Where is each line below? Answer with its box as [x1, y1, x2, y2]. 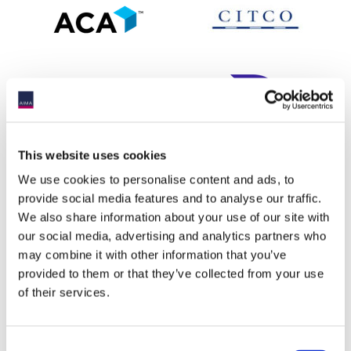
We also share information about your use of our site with [18, 210, 330, 224]
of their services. [18, 285, 110, 299]
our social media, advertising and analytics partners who [18, 229, 326, 243]
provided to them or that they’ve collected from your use [18, 266, 324, 280]
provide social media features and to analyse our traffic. [18, 191, 322, 205]
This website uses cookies [18, 148, 167, 161]
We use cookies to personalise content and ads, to [18, 172, 295, 186]
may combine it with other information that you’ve [18, 248, 287, 262]
